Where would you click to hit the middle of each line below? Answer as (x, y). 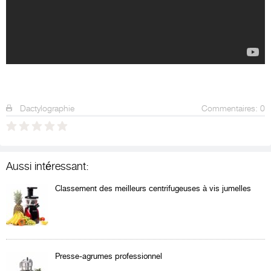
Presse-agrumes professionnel (109, 256)
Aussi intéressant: (47, 167)
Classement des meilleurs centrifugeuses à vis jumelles (153, 189)
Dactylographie (46, 109)
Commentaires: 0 (233, 109)
